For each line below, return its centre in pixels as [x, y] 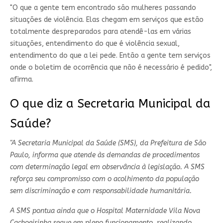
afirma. [21, 79]
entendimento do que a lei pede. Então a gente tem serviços [110, 55]
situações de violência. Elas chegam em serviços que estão [107, 19]
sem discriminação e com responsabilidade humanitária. [101, 191]
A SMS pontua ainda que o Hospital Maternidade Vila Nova [105, 211]
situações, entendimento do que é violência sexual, [95, 43]
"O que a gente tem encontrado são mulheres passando [103, 7]
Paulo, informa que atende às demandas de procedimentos [105, 155]
